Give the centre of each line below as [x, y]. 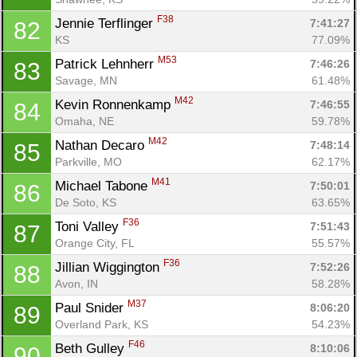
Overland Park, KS [102, 324]
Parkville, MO [88, 161]
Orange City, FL [95, 243]
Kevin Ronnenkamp [115, 104]
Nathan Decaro [102, 145]
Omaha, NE [84, 121]
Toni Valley [89, 226]
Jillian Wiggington [109, 267]
